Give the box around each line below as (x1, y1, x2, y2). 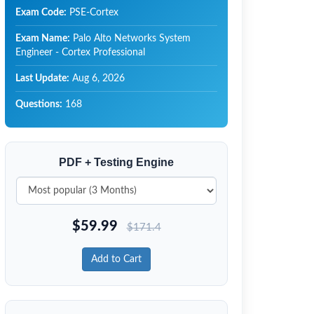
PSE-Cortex (67, 8, 118, 18)
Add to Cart (91, 254, 142, 265)
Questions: (15, 100, 62, 110)
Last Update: (15, 74, 69, 84)
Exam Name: (15, 34, 70, 44)
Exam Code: (15, 8, 67, 18)
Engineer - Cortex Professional (15, 48, 145, 58)
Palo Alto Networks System (70, 34, 191, 44)
